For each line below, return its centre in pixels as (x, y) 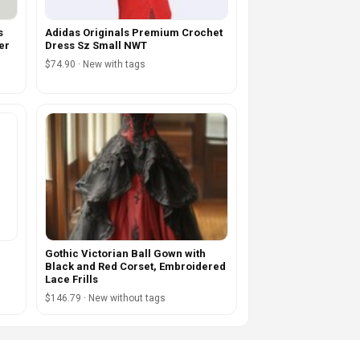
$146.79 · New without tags (105, 299)
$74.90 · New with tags (95, 65)
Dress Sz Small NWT (96, 46)
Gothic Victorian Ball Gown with (125, 254)
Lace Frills (71, 280)
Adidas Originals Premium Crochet (133, 33)
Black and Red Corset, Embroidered (135, 267)
